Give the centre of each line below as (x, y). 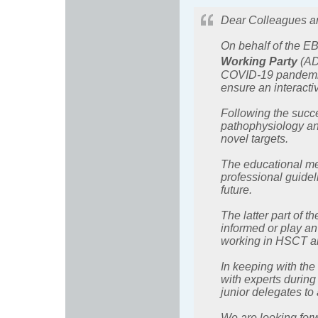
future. (236, 190)
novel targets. (254, 138)
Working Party (259, 62)
